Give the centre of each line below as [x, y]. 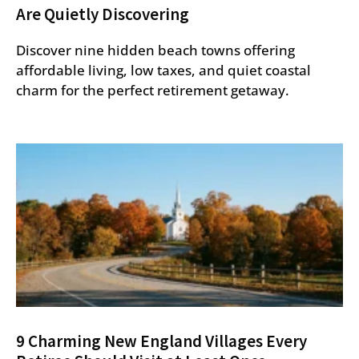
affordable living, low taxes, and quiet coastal [163, 70]
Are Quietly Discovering [103, 14]
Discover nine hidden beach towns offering [155, 50]
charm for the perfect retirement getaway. [153, 90]
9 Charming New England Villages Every [161, 341]
